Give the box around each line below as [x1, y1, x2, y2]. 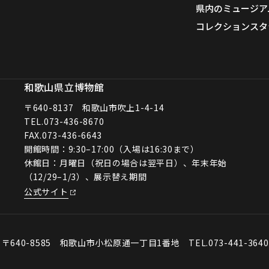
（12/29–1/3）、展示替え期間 [24, 170, 147, 183]
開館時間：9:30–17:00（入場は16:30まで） [24, 142, 199, 155]
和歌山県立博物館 [24, 79, 104, 94]
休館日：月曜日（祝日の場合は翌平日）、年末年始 [24, 156, 228, 169]
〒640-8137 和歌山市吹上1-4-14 [24, 101, 165, 113]
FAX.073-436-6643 [24, 128, 103, 141]
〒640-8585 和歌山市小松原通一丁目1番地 [1, 236, 189, 249]
